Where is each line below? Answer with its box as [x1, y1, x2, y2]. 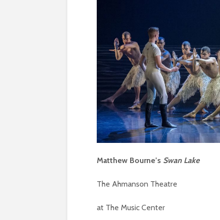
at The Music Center [97, 202, 165, 212]
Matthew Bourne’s [97, 155, 163, 165]
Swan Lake [163, 155, 199, 165]
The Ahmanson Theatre [97, 179, 177, 189]
